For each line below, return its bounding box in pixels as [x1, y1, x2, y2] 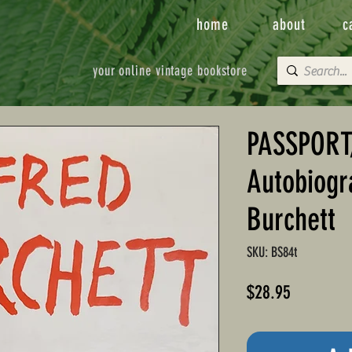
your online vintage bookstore [92, 62, 248, 79]
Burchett [247, 201, 335, 239]
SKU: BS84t [247, 244, 297, 262]
